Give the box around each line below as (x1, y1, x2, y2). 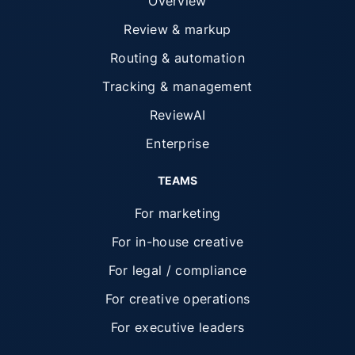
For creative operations (105, 290, 250, 307)
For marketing (134, 204, 221, 221)
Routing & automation (109, 49, 245, 66)
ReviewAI (149, 106, 206, 123)
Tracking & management (102, 78, 253, 94)
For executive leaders (110, 319, 245, 335)
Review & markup (124, 21, 231, 37)
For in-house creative (111, 233, 244, 250)
